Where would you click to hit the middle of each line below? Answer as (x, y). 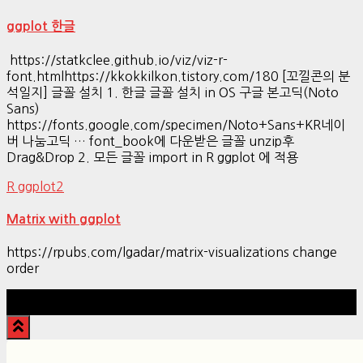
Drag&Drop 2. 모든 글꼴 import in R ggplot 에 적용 (152, 157)
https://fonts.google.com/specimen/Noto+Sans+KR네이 (176, 124)
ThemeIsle (326, 298)
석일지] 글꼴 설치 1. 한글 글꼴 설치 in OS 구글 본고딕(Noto (173, 92)
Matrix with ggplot (64, 219)
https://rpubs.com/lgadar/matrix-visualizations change (172, 252)
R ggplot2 (35, 186)
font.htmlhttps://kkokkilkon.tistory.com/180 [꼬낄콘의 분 (178, 76)
